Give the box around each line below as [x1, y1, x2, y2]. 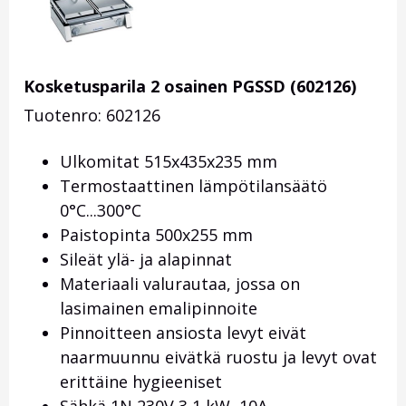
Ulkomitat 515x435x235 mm [60, 150, 277, 173]
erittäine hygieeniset [60, 371, 222, 393]
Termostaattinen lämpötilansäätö [60, 175, 327, 198]
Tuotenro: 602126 [24, 104, 160, 127]
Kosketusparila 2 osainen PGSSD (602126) [24, 75, 356, 98]
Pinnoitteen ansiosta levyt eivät [60, 322, 306, 344]
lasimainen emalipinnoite [60, 297, 257, 320]
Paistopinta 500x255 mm [60, 224, 253, 246]
